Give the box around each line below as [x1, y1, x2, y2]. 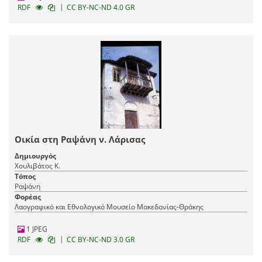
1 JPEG [25, 224, 47, 235]
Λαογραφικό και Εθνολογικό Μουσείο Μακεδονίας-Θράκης [15, 202, 204, 212]
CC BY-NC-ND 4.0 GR [67, 2, 135, 13]
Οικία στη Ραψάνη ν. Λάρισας [15, 133, 145, 146]
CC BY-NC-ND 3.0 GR [67, 235, 135, 245]
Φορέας [15, 192, 41, 202]
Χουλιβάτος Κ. [15, 161, 60, 171]
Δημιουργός [15, 151, 56, 161]
